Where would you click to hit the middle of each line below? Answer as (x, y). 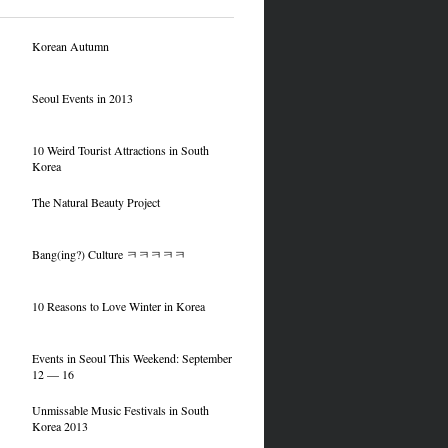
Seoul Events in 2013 (82, 98)
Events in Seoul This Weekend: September (131, 358)
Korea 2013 (59, 426)
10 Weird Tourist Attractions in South (120, 150)
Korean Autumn (70, 46)
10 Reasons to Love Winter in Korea (118, 306)
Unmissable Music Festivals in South (120, 410)
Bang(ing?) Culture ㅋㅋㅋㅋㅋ (108, 254)
